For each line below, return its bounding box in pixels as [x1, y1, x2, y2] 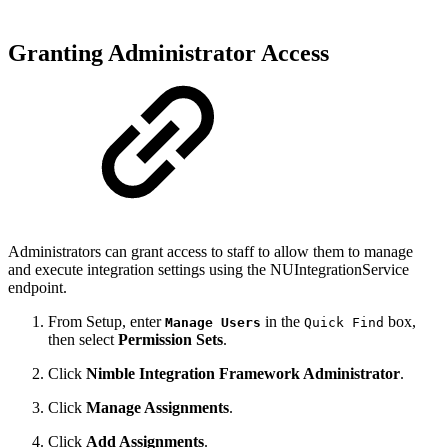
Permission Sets [118, 331, 223, 349]
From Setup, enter [48, 313, 165, 331]
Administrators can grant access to [8, 243, 227, 261]
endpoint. [8, 279, 67, 297]
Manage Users [165, 315, 261, 331]
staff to [227, 243, 270, 261]
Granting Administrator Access [8, 40, 329, 67]
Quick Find [304, 315, 384, 331]
